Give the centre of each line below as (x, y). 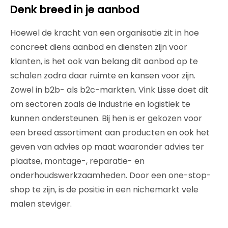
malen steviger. (41, 204)
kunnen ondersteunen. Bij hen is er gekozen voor (106, 118)
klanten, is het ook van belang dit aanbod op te (104, 61)
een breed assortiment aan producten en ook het (110, 133)
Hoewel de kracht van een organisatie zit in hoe (105, 33)
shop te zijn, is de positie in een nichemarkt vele (104, 190)
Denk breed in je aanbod (75, 9)
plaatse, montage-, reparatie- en (77, 161)
